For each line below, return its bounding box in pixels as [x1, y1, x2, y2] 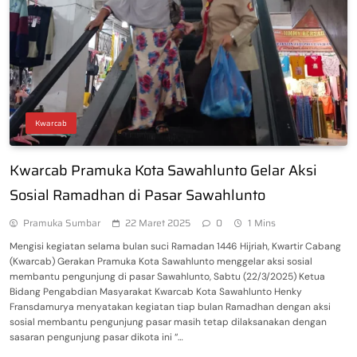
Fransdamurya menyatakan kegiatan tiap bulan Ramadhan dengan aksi [10, 300, 331, 313]
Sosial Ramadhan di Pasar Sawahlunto [10, 183, 265, 206]
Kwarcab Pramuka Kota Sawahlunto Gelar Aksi [10, 159, 317, 182]
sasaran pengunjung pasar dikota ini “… [10, 330, 183, 343]
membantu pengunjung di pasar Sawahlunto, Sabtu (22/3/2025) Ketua [10, 269, 325, 283]
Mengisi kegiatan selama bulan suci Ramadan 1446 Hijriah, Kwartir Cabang [10, 239, 341, 253]
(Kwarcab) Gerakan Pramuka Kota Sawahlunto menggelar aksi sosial [10, 254, 312, 268]
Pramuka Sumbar [23, 214, 100, 230]
